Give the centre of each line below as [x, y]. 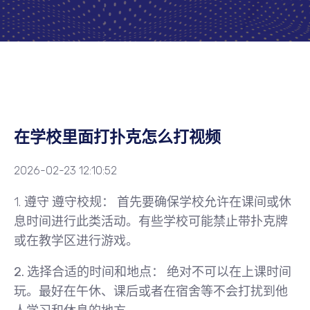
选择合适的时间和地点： [95, 272]
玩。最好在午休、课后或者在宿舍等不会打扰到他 [151, 291]
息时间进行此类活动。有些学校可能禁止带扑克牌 [151, 221]
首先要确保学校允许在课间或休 [203, 202]
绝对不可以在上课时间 [228, 272]
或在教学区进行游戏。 [76, 241]
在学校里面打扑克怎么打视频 [117, 138]
